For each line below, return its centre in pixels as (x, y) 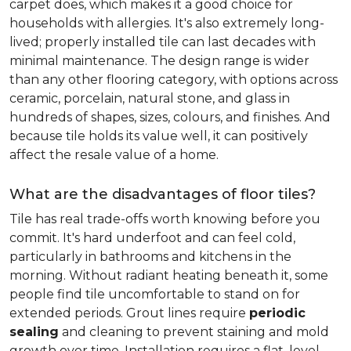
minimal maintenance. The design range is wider (159, 61)
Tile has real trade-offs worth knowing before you (165, 219)
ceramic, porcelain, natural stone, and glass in (150, 98)
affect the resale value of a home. (114, 155)
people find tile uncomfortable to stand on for (155, 294)
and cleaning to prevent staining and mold (194, 332)
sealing (34, 332)
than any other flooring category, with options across (174, 80)
